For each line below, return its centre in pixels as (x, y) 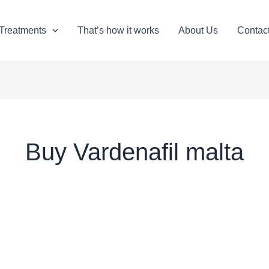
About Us (198, 30)
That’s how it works (118, 30)
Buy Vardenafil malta (134, 152)
